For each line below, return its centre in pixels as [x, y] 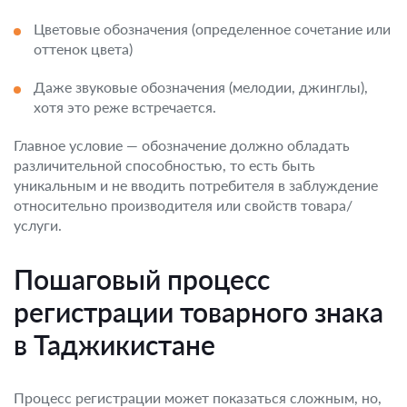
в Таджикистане [114, 344]
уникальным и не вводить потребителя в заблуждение [196, 185]
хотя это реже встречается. [125, 107]
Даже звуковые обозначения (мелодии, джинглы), [201, 87]
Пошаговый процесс [142, 279]
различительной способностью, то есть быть [164, 165]
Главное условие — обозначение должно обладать [182, 145]
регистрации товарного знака [199, 312]
